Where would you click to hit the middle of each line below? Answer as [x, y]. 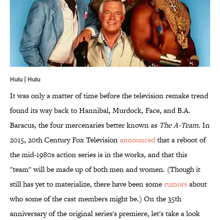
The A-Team [179, 125]
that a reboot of [180, 140]
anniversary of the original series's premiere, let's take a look [105, 214]
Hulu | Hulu [25, 79]
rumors [176, 184]
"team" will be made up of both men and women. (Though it [105, 169]
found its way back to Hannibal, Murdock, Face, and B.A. [100, 110]
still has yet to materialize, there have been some [87, 184]
